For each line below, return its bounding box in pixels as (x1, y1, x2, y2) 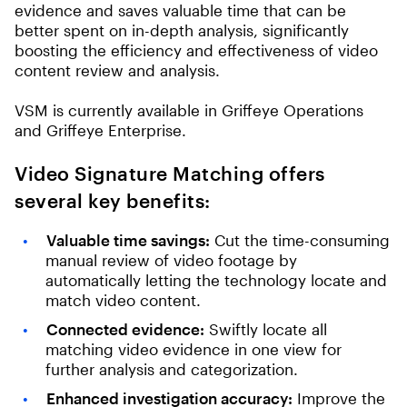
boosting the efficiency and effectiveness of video (15, 41, 378, 59)
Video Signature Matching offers (15, 162, 325, 184)
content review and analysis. (15, 61, 220, 79)
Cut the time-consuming (209, 231, 390, 249)
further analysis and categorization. (45, 360, 298, 378)
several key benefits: (15, 189, 211, 212)
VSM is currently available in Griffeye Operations (15, 101, 363, 119)
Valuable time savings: (45, 231, 210, 249)
